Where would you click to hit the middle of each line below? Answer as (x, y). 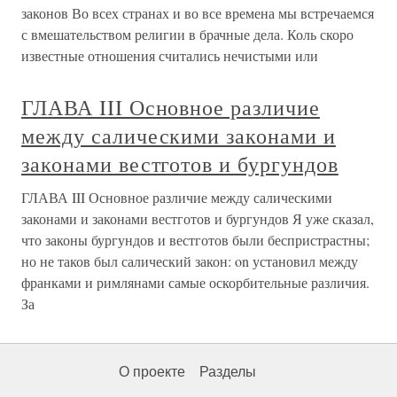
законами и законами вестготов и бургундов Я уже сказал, (198, 219)
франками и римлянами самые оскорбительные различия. (195, 283)
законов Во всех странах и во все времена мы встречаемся (198, 13)
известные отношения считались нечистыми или (170, 56)
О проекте (152, 372)
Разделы (228, 372)
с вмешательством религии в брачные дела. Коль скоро (187, 35)
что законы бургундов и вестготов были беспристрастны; (195, 240)
